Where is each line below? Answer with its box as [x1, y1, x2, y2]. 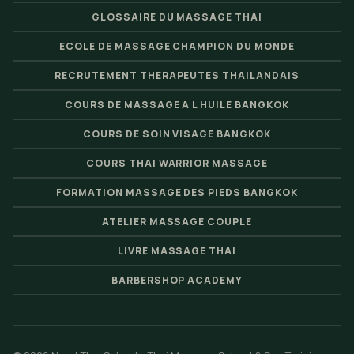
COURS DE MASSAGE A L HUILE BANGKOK [64, 98, 290, 112]
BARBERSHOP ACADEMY [111, 273, 243, 288]
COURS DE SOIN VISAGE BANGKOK [82, 127, 272, 141]
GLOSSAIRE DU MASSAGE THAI [91, 10, 263, 24]
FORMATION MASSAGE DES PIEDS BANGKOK [55, 186, 299, 200]
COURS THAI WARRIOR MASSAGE [85, 156, 269, 171]
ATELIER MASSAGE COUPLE [101, 215, 253, 229]
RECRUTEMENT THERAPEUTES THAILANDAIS [54, 69, 300, 83]
